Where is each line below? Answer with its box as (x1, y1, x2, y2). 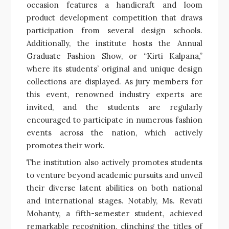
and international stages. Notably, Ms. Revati (27, 195, 202, 205)
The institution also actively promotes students (27, 157, 202, 167)
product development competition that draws (27, 12, 202, 22)
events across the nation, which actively (27, 127, 202, 138)
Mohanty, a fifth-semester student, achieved (27, 208, 202, 218)
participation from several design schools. (27, 25, 202, 35)
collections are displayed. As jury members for (27, 76, 202, 86)
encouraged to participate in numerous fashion (27, 114, 202, 125)
